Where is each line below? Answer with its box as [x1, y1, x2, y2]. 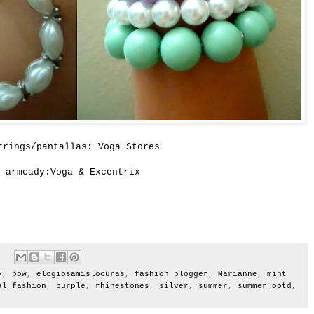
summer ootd [238, 282, 292, 291]
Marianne [218, 270, 257, 279]
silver [159, 282, 189, 291]
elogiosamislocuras [36, 270, 125, 279]
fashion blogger [135, 270, 208, 279]
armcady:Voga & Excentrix [6, 167, 140, 178]
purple [56, 282, 86, 291]
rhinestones [95, 282, 149, 291]
